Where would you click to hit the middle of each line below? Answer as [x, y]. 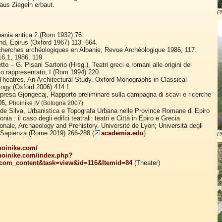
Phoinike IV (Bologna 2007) [46, 103]
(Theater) [146, 163]
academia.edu [122, 133]
